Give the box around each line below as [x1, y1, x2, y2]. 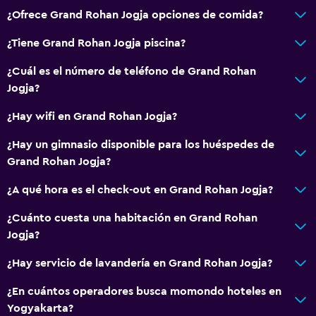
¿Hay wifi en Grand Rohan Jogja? [7, 110, 177, 122]
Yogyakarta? [7, 302, 73, 314]
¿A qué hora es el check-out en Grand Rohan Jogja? [7, 183, 273, 195]
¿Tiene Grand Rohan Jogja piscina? [7, 37, 186, 49]
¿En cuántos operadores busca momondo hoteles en [7, 285, 281, 297]
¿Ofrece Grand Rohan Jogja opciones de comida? [7, 8, 263, 20]
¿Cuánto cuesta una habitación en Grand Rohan [7, 212, 257, 224]
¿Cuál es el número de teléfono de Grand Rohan [7, 65, 256, 77]
